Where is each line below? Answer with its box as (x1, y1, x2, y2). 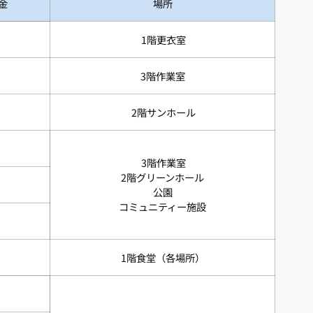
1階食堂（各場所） (120, 249, 205, 265)
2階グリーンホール (121, 169, 204, 184)
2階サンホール (129, 104, 196, 119)
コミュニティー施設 (119, 198, 206, 214)
